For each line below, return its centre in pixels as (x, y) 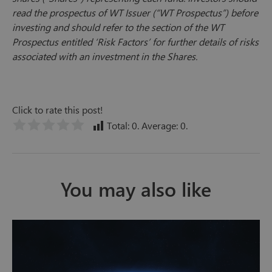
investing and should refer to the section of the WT (118, 27)
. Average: (159, 126)
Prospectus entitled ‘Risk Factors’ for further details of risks (135, 42)
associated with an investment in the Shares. (106, 56)
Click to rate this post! (58, 110)
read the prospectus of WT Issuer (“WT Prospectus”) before (135, 13)
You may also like (136, 189)
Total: (118, 126)
